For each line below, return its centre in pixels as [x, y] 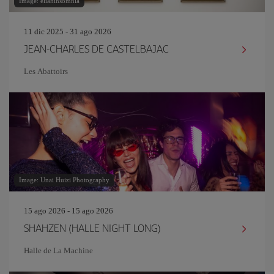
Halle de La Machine [58, 250]
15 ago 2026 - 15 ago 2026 [68, 211]
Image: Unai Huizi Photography [64, 180]
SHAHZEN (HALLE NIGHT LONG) [92, 228]
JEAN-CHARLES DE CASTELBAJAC [96, 48]
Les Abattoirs [46, 71]
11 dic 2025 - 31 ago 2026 [68, 31]
